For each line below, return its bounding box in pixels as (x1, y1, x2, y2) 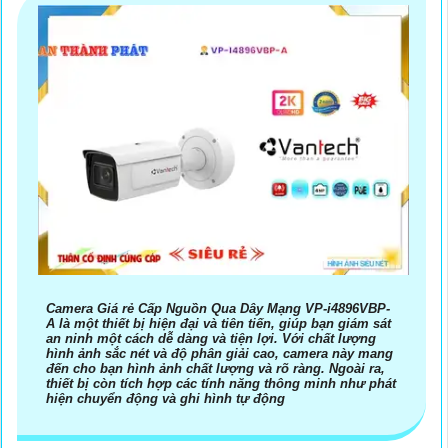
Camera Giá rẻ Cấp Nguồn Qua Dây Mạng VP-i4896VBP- (46, 300, 390, 316)
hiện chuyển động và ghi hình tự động (46, 390, 285, 406)
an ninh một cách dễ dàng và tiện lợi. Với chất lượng (46, 330, 376, 346)
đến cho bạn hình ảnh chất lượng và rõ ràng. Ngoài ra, (46, 360, 385, 376)
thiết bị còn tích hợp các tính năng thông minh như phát (46, 375, 396, 391)
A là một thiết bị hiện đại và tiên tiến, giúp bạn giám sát (46, 315, 391, 331)
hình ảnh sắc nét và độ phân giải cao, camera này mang (46, 345, 393, 361)
